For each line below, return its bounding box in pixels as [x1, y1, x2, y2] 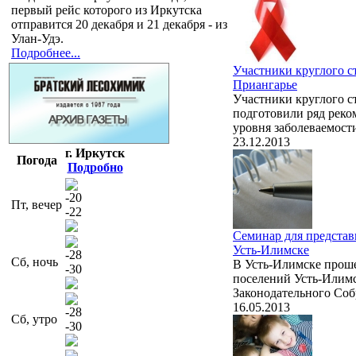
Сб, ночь [11, 254, 58, 269]
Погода [16, 153, 57, 167]
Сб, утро [11, 311, 57, 326]
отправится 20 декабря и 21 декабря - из [11, 17, 227, 31]
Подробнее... [11, 45, 80, 60]
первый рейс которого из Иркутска [11, 2, 202, 17]
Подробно [67, 160, 123, 174]
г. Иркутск [65, 145, 125, 160]
